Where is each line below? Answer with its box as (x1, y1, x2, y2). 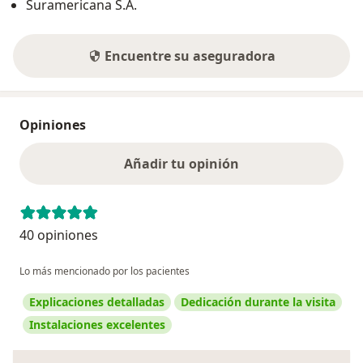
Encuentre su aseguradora (104, 46, 275, 65)
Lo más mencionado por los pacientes (19, 263, 190, 278)
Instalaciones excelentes (29, 316, 165, 332)
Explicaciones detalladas (29, 293, 164, 310)
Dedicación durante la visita (181, 293, 335, 310)
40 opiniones (19, 225, 98, 244)
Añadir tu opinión (124, 154, 239, 173)
